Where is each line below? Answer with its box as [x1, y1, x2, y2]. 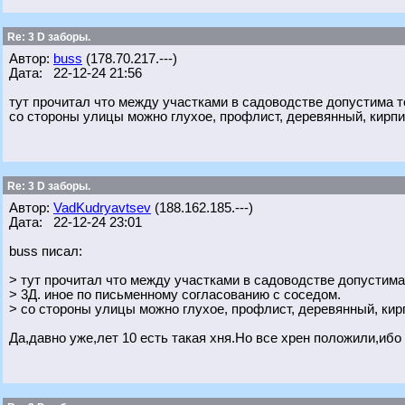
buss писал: [9, 244, 82, 259]
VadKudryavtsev [53, 201, 151, 215]
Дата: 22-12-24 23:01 [9, 215, 142, 230]
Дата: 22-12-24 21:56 [9, 66, 142, 80]
